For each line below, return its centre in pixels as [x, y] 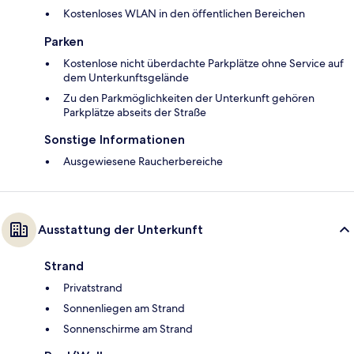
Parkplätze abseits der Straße [135, 113]
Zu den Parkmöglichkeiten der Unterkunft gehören [189, 98]
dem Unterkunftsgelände [126, 78]
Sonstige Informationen [115, 140]
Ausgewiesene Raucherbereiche [143, 162]
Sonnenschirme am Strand [128, 329]
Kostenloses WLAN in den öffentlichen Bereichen [184, 14]
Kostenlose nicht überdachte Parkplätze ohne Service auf [203, 64]
